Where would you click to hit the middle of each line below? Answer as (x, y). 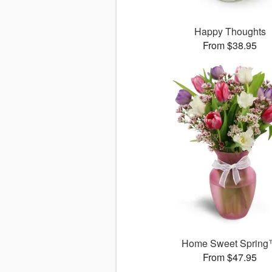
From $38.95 (230, 46)
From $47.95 (230, 257)
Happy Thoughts (230, 32)
